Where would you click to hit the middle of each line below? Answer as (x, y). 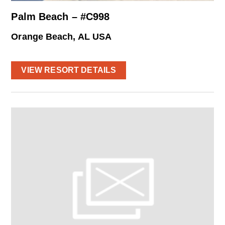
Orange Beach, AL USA (62, 37)
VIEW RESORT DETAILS (69, 70)
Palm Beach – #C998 (61, 17)
